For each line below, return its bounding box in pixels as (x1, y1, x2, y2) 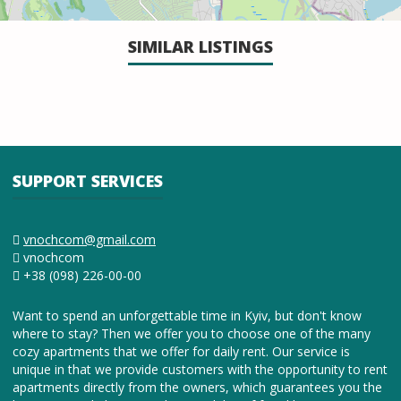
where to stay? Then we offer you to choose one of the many (13, 325, 371, 342)
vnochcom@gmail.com (23, 231, 156, 248)
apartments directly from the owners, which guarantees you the (13, 379, 382, 396)
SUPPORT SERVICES (13, 170, 163, 192)
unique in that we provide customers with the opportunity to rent (13, 361, 388, 378)
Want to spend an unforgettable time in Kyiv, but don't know (13, 307, 362, 324)
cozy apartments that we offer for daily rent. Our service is (13, 343, 350, 360)
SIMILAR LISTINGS (128, 36, 273, 57)
